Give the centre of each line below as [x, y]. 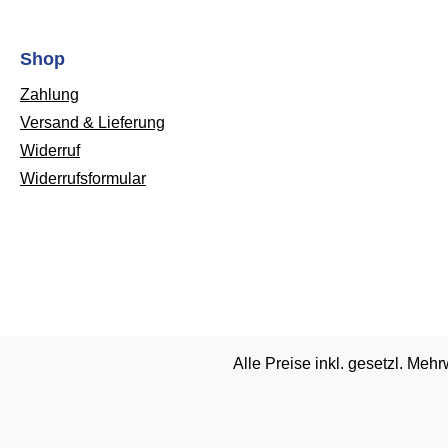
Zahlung [49, 95]
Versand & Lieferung [92, 123]
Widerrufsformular [83, 179]
